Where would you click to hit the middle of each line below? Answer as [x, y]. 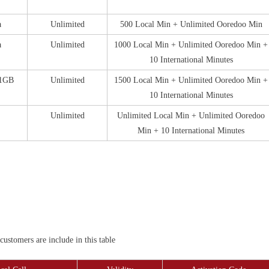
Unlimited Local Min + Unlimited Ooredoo [191, 115]
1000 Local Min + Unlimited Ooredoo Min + [191, 44]
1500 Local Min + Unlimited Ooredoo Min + [191, 80]
